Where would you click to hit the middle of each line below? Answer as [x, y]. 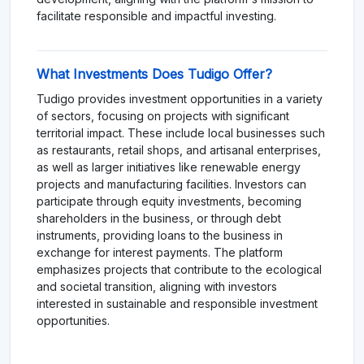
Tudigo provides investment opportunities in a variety [180, 99]
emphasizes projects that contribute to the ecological [179, 270]
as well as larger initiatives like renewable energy [169, 167]
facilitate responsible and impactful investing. [156, 16]
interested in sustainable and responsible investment [177, 304]
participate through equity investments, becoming [169, 201]
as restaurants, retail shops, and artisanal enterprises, [179, 150]
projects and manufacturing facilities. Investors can [171, 184]
